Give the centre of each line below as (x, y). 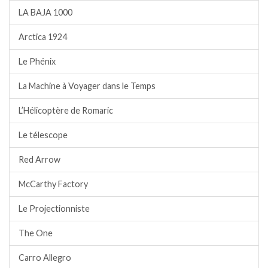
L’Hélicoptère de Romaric (66, 111)
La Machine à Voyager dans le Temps (87, 86)
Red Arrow (39, 160)
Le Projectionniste (54, 209)
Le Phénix (37, 62)
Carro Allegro (45, 258)
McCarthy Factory (53, 184)
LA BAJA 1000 (45, 13)
